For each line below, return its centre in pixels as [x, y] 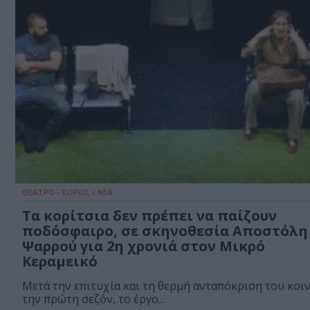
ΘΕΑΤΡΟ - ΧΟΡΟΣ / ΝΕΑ [67, 192]
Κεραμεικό [60, 262]
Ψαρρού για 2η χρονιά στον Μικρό [144, 246]
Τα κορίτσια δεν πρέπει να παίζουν [149, 216]
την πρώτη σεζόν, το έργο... [93, 299]
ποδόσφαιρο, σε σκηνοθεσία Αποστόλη [165, 231]
